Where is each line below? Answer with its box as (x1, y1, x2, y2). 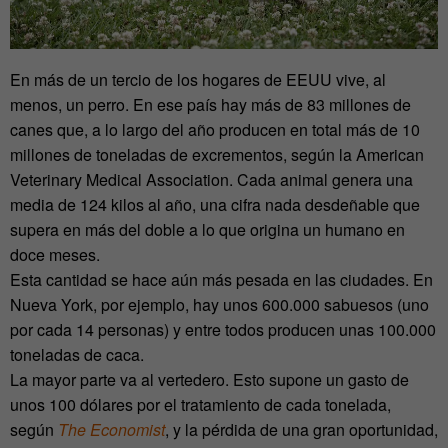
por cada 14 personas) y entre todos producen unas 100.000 (10, 318, 436, 342)
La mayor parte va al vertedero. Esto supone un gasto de (10, 368, 409, 392)
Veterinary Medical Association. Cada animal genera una (10, 168, 413, 192)
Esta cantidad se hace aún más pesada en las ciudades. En (10, 268, 433, 292)
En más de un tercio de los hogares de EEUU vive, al (10, 68, 386, 92)
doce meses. (10, 243, 100, 267)
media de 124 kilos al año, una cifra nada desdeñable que (10, 193, 420, 217)
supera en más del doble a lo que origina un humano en (10, 218, 405, 242)
